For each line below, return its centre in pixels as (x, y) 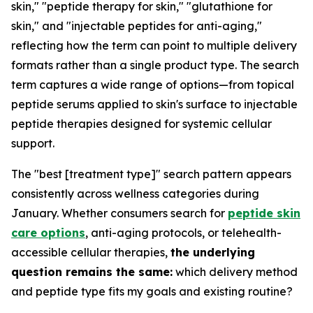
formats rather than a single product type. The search (155, 65)
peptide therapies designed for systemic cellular (141, 124)
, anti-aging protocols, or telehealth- (183, 233)
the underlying (213, 252)
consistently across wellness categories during (135, 194)
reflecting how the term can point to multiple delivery (154, 45)
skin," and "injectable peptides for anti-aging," (137, 26)
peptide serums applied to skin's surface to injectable (154, 104)
